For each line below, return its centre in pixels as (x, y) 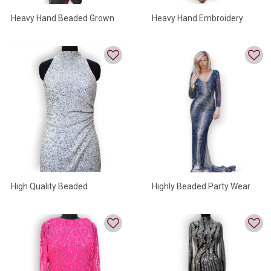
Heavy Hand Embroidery (198, 18)
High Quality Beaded (49, 187)
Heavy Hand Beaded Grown (63, 18)
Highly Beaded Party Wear (201, 186)
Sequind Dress (38, 201)
